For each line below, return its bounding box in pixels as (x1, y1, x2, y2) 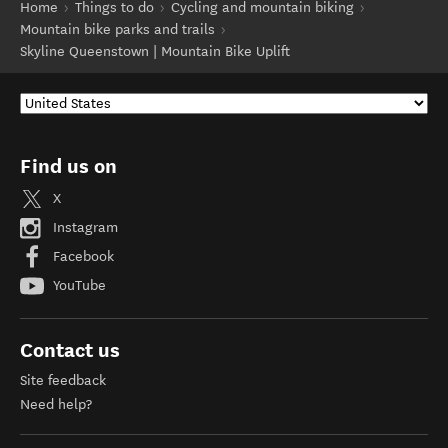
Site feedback (20, 372, 106, 389)
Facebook (49, 247, 114, 265)
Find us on (20, 154, 117, 178)
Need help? (20, 396, 92, 413)
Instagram (49, 218, 118, 236)
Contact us (20, 338, 120, 362)
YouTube (49, 276, 106, 294)
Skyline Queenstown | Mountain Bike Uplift (20, 43, 290, 60)
